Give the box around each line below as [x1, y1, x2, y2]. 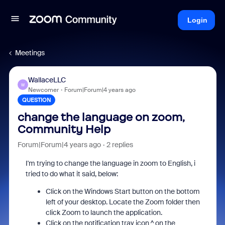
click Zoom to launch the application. [45, 208, 162, 217]
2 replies [106, 140, 133, 149]
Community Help [17, 123, 110, 136]
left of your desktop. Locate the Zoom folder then [45, 197, 200, 206]
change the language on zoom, [17, 110, 185, 124]
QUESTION [22, 96, 51, 103]
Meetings [15, 48, 45, 57]
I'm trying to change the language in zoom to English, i [25, 159, 195, 168]
